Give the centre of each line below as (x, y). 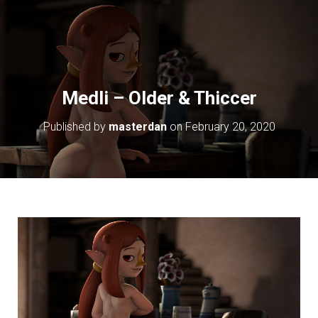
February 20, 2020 (230, 127)
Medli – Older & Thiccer (159, 98)
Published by (76, 127)
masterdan (137, 127)
